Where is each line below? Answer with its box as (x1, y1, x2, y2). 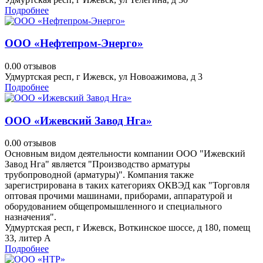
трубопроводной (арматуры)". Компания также (5, 170, 194, 180)
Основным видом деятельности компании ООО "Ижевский (5, 149, 245, 159)
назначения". (5, 212, 56, 222)
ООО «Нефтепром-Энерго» (5, 37, 143, 50)
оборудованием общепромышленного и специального (5, 201, 222, 212)
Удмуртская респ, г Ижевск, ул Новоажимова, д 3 (5, 72, 203, 82)
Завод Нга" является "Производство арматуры (5, 159, 190, 170)
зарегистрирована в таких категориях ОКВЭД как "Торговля (5, 180, 249, 191)
